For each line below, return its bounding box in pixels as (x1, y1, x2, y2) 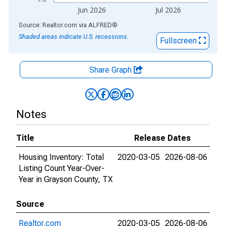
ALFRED (88, 21, 112, 29)
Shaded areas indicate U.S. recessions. (19, 33, 129, 40)
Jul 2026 (155, 5, 182, 15)
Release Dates (134, 133, 191, 143)
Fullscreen (160, 36, 199, 45)
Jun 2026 (77, 5, 106, 15)
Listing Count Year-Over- (19, 163, 104, 173)
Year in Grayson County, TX (19, 175, 112, 184)
